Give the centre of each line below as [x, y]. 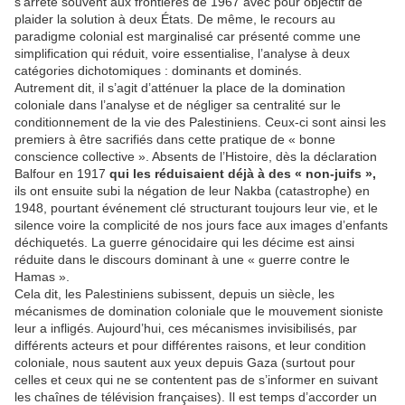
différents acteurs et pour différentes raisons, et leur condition [190, 346]
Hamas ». [42, 277]
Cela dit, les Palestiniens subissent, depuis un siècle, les [174, 294]
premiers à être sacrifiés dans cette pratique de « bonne [175, 140]
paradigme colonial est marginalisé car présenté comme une [188, 37]
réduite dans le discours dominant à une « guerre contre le [182, 260]
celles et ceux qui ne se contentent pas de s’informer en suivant [196, 380]
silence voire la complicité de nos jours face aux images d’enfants [201, 226]
